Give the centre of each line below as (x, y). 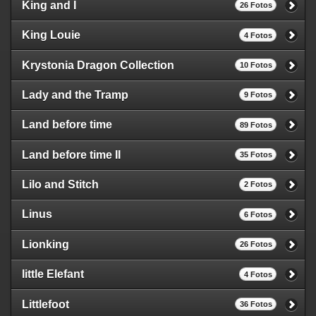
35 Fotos (256, 155)
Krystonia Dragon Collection (98, 65)
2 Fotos (258, 184)
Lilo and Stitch (60, 185)
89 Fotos (256, 124)
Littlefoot (45, 304)
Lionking (45, 244)
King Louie (51, 35)
